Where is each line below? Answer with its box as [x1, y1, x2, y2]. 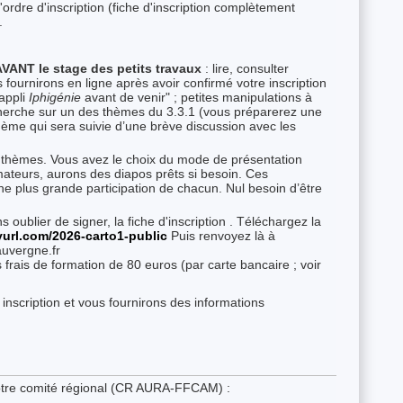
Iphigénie [29, 90, 81, 104]
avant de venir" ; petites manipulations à [81, 90, 312, 104]
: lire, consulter [201, 61, 290, 76]
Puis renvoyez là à [171, 228, 275, 243]
